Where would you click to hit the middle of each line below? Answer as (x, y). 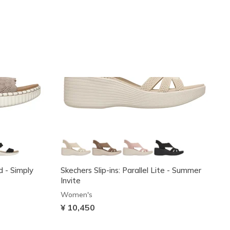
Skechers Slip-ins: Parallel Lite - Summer (131, 170)
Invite (70, 180)
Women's (76, 194)
